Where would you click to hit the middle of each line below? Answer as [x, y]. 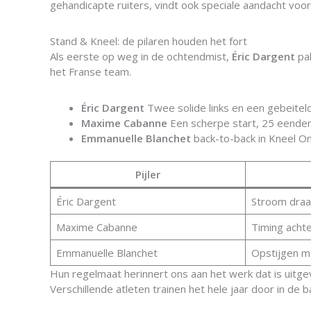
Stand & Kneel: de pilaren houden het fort [149, 41]
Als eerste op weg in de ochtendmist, [141, 56]
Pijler [148, 174]
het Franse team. [91, 71]
